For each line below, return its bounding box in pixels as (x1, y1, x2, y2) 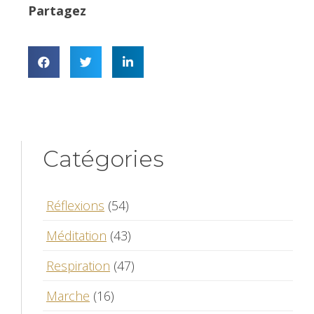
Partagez (28, 1, 86, 19)
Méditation (46, 226, 107, 244)
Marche (46, 287, 90, 304)
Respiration (46, 257, 110, 274)
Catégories (43, 144, 164, 172)
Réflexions (46, 196, 104, 214)
